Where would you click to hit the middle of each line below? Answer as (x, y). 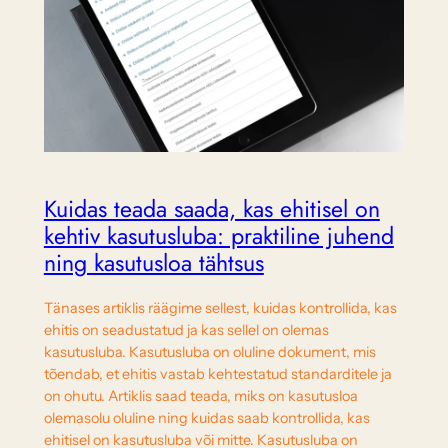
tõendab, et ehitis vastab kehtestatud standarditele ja (217, 373)
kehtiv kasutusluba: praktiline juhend (218, 236)
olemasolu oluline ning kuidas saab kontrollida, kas (206, 417)
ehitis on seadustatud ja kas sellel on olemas (186, 329)
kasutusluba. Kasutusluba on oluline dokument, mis (209, 351)
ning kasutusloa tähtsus (153, 263)
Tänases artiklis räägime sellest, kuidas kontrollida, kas (220, 307)
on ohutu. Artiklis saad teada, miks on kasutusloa (200, 395)
